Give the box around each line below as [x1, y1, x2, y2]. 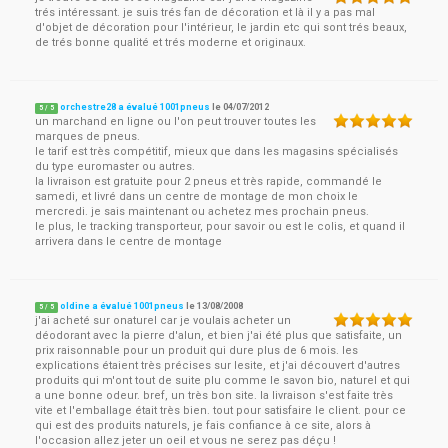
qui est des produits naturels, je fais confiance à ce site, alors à [35, 419, 371, 432]
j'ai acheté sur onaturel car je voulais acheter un [35, 314, 291, 327]
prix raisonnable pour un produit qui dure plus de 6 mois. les [35, 344, 358, 357]
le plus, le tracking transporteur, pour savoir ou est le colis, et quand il [35, 220, 405, 233]
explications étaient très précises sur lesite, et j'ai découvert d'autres [35, 359, 400, 372]
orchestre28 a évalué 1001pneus [60, 102, 211, 112]
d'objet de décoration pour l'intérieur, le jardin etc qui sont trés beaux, [35, 21, 407, 34]
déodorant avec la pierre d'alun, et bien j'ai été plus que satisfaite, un [35, 329, 402, 342]
